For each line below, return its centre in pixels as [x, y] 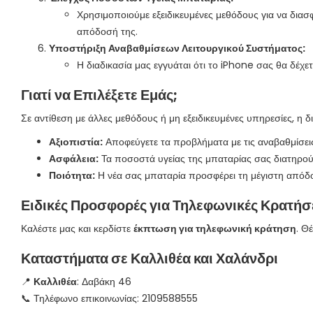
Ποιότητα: [72, 175]
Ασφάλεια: [74, 159]
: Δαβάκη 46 [104, 282]
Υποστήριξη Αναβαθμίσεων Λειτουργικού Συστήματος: [177, 48]
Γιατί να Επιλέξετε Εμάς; [99, 95]
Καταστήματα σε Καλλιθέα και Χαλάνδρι [150, 259]
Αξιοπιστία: [76, 142]
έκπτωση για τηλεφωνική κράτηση [215, 228]
